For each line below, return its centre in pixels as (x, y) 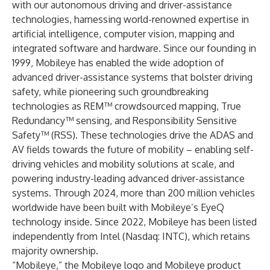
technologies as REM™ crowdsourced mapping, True (127, 106)
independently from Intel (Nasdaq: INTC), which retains (131, 236)
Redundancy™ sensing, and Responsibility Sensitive (124, 121)
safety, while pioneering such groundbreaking (110, 92)
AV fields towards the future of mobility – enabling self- (133, 149)
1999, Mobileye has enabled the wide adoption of (118, 63)
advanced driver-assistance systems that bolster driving (132, 77)
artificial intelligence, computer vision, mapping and (123, 34)
